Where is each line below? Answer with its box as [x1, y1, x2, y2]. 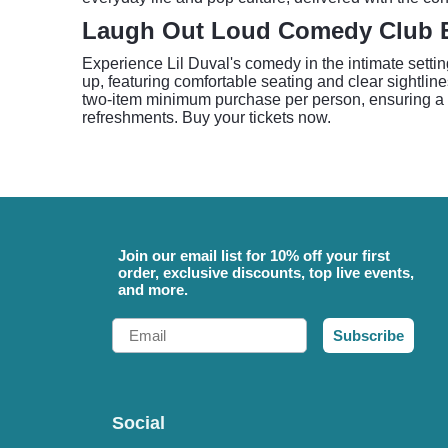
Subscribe [333, 327, 404, 344]
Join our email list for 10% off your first [118, 247, 390, 264]
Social [112, 413, 165, 433]
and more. [118, 281, 188, 298]
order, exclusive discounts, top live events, [118, 264, 414, 281]
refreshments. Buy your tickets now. [82, 109, 331, 126]
